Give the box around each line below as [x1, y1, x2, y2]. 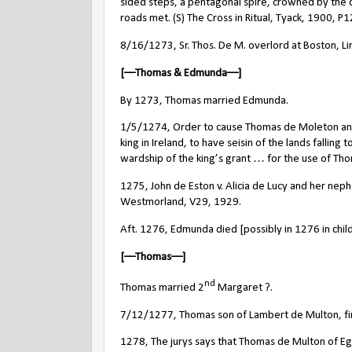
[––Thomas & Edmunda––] [120, 67, 241, 79]
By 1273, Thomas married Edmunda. [120, 94, 288, 107]
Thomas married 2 [120, 281, 204, 294]
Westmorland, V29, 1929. [120, 196, 241, 209]
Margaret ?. [215, 281, 273, 294]
